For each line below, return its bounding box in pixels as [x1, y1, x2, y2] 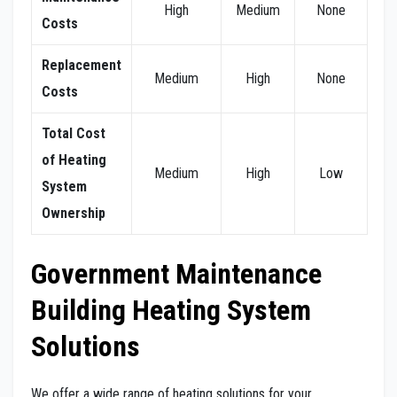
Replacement [42, 56, 121, 74]
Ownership [42, 204, 105, 222]
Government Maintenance [31, 256, 322, 291]
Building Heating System [31, 292, 311, 327]
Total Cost [42, 124, 105, 142]
